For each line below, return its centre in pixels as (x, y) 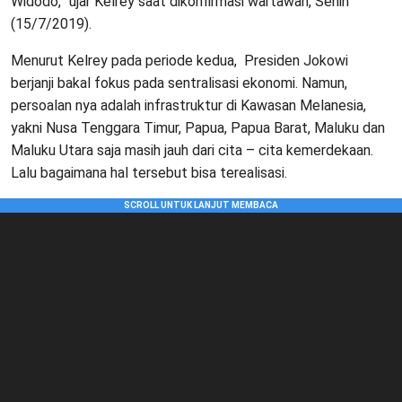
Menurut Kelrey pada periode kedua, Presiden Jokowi (179, 61)
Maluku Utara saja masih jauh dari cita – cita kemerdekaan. (192, 151)
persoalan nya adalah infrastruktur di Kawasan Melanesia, (188, 106)
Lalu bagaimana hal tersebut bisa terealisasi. (151, 173)
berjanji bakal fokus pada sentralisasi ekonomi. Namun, (179, 83)
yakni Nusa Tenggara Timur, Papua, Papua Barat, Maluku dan (198, 128)
